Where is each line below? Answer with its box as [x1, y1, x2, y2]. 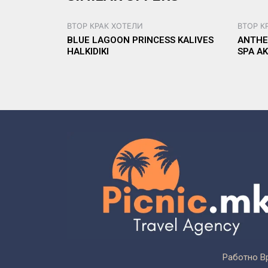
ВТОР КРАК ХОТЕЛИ [67, 21, 143, 31]
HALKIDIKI [67, 46, 109, 57]
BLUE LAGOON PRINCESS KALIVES [67, 35, 214, 46]
